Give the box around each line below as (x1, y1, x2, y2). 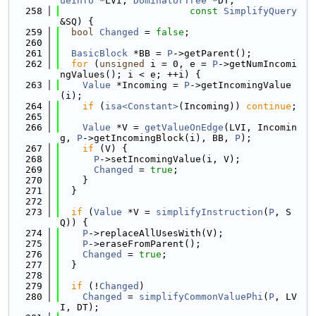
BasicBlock (71, 48, 128, 59)
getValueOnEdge (145, 122, 224, 133)
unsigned (99, 59, 145, 69)
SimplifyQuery (224, 6, 297, 16)
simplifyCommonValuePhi (139, 291, 263, 302)
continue (246, 101, 291, 111)
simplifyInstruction (156, 207, 263, 217)
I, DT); (60, 302, 99, 312)
